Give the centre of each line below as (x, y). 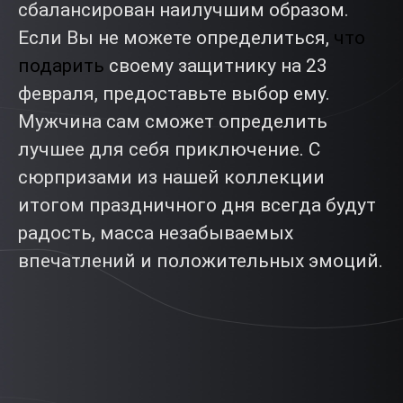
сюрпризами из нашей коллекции (171, 177)
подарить (61, 66)
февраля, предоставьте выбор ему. (174, 94)
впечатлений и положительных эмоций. (201, 261)
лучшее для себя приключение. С (169, 149)
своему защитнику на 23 (216, 66)
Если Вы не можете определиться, (176, 38)
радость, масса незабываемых (156, 233)
